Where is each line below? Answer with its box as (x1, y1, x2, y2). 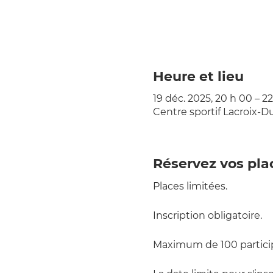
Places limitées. (152, 180, 227, 192)
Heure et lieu (152, 68, 244, 85)
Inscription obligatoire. (152, 210, 262, 221)
